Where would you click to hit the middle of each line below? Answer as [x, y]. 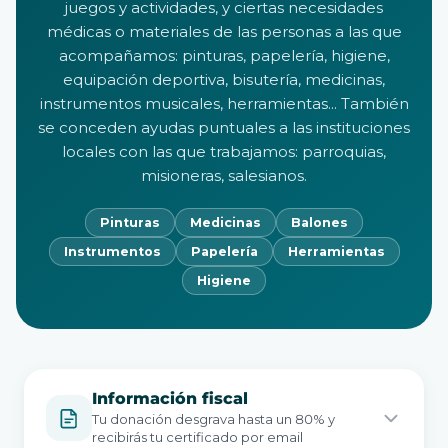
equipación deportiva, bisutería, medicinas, [224, 79]
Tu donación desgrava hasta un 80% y [213, 419]
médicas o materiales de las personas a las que [224, 31]
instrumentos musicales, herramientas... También [224, 103]
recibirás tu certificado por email [197, 437]
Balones [319, 222]
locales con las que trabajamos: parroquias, [224, 151]
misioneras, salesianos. [224, 175]
